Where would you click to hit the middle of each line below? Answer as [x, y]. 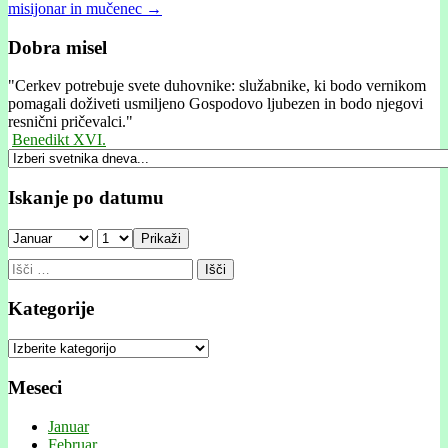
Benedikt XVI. [59, 140]
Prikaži [161, 238]
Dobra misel [57, 47]
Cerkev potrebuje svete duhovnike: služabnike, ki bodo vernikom [220, 86]
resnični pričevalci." [70, 122]
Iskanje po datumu [86, 197]
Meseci [35, 387]
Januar [68, 426]
